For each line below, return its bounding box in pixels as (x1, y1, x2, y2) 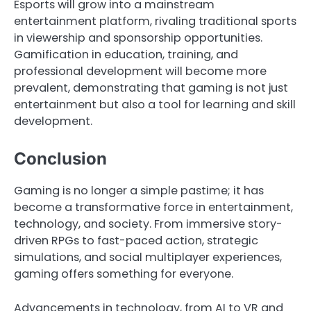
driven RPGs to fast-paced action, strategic (14, 233, 258, 249)
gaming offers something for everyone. (14, 266, 233, 283)
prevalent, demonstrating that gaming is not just (14, 80, 288, 96)
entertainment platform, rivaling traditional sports (14, 13, 296, 30)
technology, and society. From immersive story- (14, 216, 283, 233)
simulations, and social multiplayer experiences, (14, 249, 282, 266)
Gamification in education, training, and (14, 47, 238, 63)
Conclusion (14, 149, 107, 169)
